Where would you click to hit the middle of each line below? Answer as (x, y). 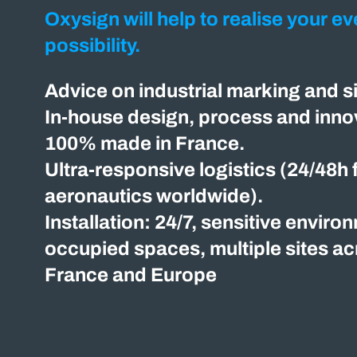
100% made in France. (144, 143)
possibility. (92, 45)
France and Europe (130, 275)
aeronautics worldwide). (153, 196)
